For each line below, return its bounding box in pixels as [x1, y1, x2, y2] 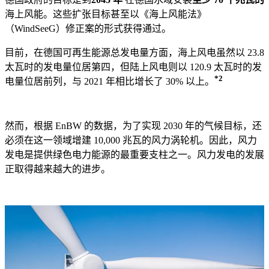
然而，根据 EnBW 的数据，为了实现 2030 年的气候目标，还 [5, 121, 262, 131]
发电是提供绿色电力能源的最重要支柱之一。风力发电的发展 [5, 150, 264, 160]
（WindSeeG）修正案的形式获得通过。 [5, 23, 171, 34]
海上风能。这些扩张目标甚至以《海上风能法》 [5, 9, 207, 20]
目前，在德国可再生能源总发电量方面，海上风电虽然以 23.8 [5, 47, 264, 58]
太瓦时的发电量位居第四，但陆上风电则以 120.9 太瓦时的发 [5, 62, 262, 73]
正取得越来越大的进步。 [5, 164, 110, 175]
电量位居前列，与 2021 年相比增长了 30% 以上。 [5, 76, 214, 87]
